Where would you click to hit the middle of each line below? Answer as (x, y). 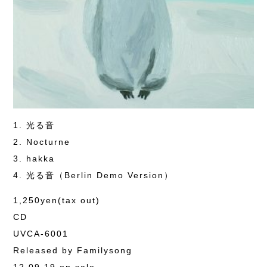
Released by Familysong (73, 251)
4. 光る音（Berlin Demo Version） (94, 176)
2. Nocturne (42, 142)
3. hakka (34, 159)
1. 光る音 (34, 125)
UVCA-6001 (41, 234)
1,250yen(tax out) (57, 201)
